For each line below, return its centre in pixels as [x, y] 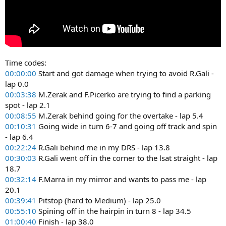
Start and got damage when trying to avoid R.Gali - [125, 73]
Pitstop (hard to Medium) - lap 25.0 [99, 200]
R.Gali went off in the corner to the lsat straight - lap [127, 158]
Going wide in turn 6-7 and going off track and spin [127, 126]
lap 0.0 [17, 83]
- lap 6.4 [19, 136]
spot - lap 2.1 [28, 105]
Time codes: [26, 62]
